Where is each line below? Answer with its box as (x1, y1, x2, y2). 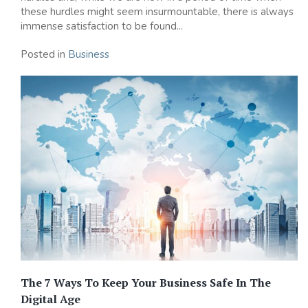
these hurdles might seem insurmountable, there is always (21, 5, 294, 19)
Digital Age (21, 291, 80, 307)
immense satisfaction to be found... (21, 19, 183, 34)
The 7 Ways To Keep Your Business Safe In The (21, 274, 271, 290)
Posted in (21, 47, 68, 62)
